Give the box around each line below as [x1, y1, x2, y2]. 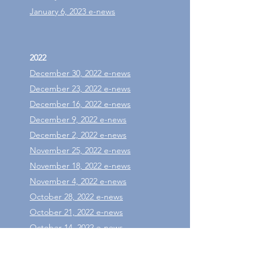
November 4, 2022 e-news [30, 176, 126, 186]
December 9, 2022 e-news [30, 114, 126, 125]
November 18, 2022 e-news [30, 160, 131, 171]
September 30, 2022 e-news [30, 253, 134, 264]
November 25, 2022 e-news [30, 145, 131, 156]
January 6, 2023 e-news [30, 6, 115, 17]
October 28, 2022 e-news [30, 191, 123, 202]
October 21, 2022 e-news [30, 207, 123, 217]
